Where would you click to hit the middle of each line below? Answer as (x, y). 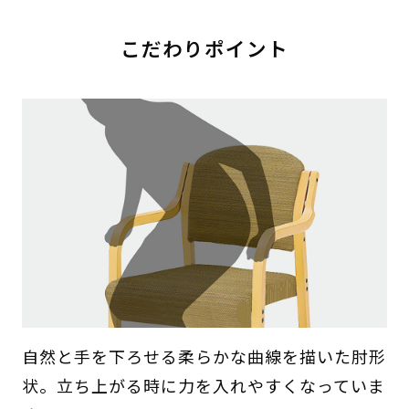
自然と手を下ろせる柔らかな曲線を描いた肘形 (204, 357)
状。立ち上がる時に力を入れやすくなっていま (203, 386)
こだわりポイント (204, 48)
